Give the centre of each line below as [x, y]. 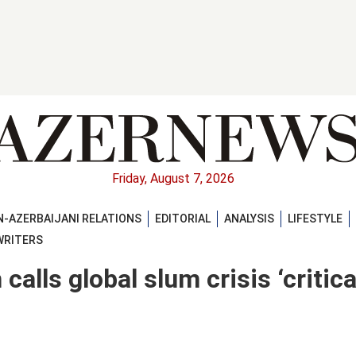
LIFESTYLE [315, 218]
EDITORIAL [183, 218]
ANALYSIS [249, 218]
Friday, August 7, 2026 [173, 179]
